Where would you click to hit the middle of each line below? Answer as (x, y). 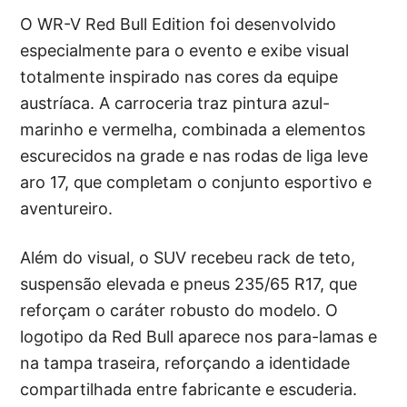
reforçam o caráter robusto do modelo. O (179, 310)
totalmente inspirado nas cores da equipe (179, 76)
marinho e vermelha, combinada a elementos (193, 129)
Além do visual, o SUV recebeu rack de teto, (188, 257)
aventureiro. (67, 208)
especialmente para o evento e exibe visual (185, 50)
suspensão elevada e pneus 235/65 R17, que (189, 283)
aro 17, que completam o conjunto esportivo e (196, 182)
